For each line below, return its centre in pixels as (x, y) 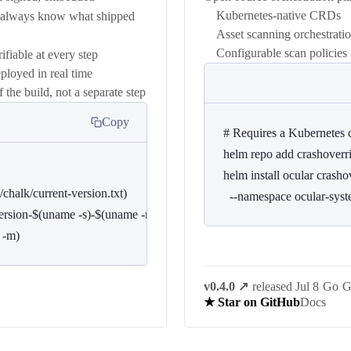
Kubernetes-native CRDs (279, 16)
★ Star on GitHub (252, 302)
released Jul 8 (286, 287)
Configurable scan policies (282, 53)
